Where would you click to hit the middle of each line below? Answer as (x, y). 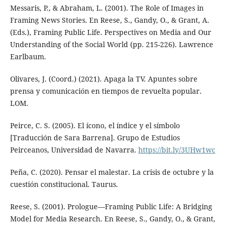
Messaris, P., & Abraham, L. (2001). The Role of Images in (107, 8)
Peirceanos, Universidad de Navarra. (74, 149)
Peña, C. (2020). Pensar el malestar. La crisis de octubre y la (112, 172)
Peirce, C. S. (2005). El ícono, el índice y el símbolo (95, 125)
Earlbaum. (28, 56)
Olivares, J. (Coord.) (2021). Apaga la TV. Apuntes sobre (104, 79)
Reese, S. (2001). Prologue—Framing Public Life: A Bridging (111, 206)
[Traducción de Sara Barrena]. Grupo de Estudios (95, 137)
